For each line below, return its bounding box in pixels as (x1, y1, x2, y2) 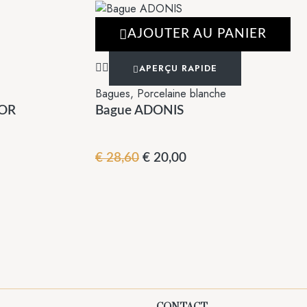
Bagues (95, 86, 130, 102)
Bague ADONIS (95, 104, 184, 118)
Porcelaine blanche (137, 86, 226, 102)
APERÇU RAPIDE (139, 62, 217, 75)
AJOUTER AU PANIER (127, 27, 267, 41)
